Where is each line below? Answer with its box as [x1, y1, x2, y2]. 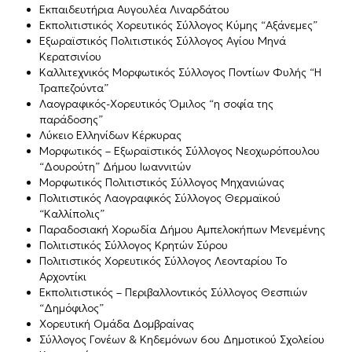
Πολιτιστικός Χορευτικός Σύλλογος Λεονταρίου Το [39, 253, 287, 268]
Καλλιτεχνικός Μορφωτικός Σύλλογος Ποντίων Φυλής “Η [39, 64, 321, 79]
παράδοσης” [39, 112, 103, 126]
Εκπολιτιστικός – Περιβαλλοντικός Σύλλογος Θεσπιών [39, 284, 307, 299]
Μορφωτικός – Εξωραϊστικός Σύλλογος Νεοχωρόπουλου [39, 143, 320, 158]
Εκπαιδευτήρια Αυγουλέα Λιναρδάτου [39, 2, 229, 16]
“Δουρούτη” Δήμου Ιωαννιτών [39, 159, 191, 174]
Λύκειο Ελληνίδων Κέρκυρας [39, 127, 181, 142]
